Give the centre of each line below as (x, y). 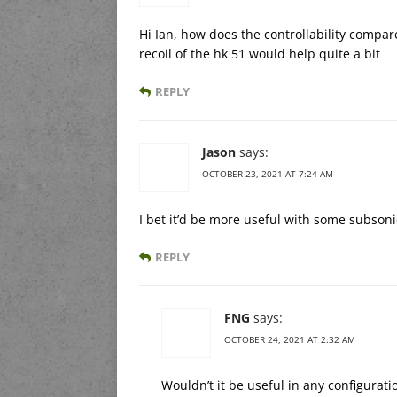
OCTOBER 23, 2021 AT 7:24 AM (268, 173)
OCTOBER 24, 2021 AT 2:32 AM (290, 339)
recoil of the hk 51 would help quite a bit (260, 53)
